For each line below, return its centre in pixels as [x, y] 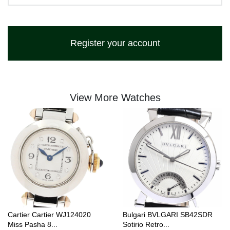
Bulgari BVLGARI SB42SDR [168, 215]
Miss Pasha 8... [33, 225]
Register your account [115, 43]
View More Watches [115, 98]
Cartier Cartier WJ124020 [49, 215]
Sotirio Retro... [146, 225]
